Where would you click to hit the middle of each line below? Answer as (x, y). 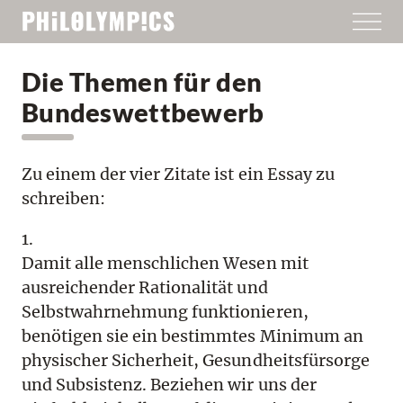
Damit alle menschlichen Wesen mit (165, 263)
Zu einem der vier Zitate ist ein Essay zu (178, 174)
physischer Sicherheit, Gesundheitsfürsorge (196, 360)
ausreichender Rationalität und (145, 287)
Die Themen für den (142, 82)
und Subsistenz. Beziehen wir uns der (169, 384)
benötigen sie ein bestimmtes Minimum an (193, 336)
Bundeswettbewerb (143, 112)
